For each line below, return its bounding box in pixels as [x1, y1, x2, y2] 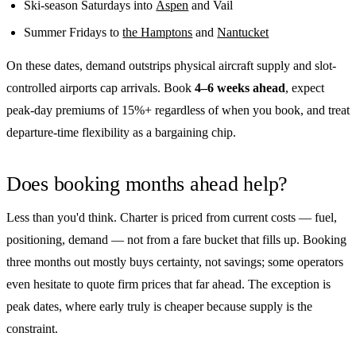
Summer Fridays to [24, 25, 123, 40]
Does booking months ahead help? [6, 172, 288, 195]
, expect [285, 80, 324, 95]
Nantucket [217, 25, 269, 40]
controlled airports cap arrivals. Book [6, 80, 195, 95]
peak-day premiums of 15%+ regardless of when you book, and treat [6, 103, 350, 117]
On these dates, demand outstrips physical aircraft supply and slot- [6, 58, 336, 72]
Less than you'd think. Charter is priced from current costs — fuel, [6, 211, 337, 225]
